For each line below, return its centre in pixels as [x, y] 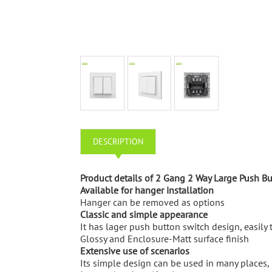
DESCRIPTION [118, 141]
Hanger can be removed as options [152, 202]
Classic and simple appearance [144, 214]
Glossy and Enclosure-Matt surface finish [165, 239]
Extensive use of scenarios [135, 251]
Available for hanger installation [147, 190]
